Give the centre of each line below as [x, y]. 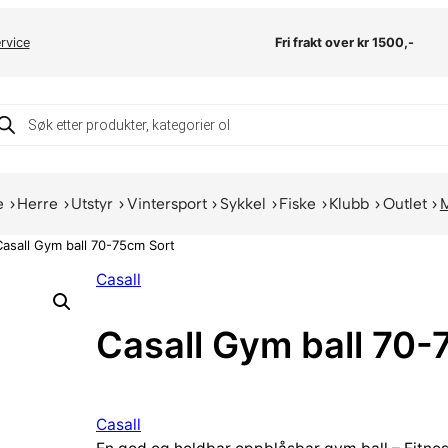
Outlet [404, 204]
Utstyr [92, 204]
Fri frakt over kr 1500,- [345, 42]
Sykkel [242, 204]
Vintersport [166, 204]
